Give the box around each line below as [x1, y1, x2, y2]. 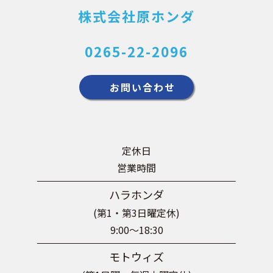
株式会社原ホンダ [78, 6, 195, 26]
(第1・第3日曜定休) [93, 205, 180, 220]
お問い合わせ [110, 80, 175, 94]
